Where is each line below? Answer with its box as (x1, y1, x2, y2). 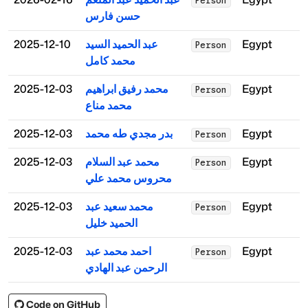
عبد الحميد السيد (85, 38, 158, 52)
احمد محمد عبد (85, 245, 151, 258)
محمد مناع (85, 99, 132, 113)
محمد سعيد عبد (85, 200, 153, 214)
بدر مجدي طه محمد (85, 127, 173, 141)
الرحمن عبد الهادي (85, 261, 167, 275)
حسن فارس (85, 10, 140, 23)
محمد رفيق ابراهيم (85, 82, 168, 96)
